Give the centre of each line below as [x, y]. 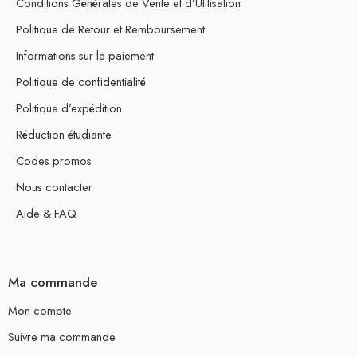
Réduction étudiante [64, 135]
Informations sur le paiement [85, 56]
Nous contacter [54, 187]
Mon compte [40, 310]
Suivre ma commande [62, 336]
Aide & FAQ [46, 214]
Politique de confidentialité [81, 82]
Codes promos [54, 161]
